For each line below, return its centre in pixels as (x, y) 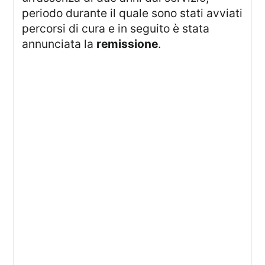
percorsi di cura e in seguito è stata (116, 29)
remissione (127, 44)
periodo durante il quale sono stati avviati (132, 13)
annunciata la (59, 44)
